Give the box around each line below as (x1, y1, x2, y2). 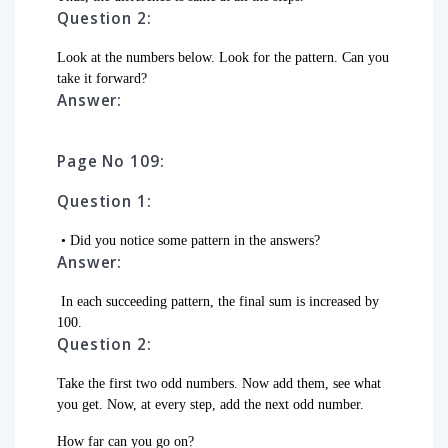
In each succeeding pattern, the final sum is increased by (57, 294, 379, 310)
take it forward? (57, 71, 151, 87)
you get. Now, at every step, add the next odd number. (57, 397, 368, 413)
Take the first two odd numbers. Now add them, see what (57, 376, 381, 392)
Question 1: (57, 191, 152, 213)
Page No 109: (57, 151, 165, 173)
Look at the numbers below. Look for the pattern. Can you (57, 50, 389, 66)
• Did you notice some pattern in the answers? (57, 233, 320, 249)
